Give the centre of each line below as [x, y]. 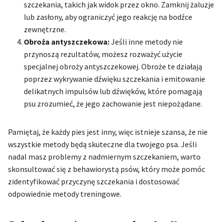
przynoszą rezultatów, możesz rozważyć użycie [103, 54]
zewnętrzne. [45, 29]
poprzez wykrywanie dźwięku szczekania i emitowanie [114, 79]
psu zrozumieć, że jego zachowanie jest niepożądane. [113, 103]
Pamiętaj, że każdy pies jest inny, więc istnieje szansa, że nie [108, 132]
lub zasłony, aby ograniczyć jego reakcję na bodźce [108, 17]
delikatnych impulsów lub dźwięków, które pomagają [113, 91]
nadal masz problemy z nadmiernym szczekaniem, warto [104, 156]
